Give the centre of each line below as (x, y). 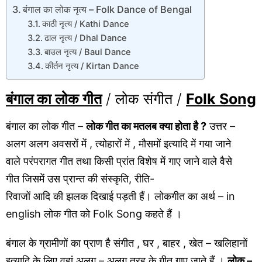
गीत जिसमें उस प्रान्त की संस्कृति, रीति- (80, 179)
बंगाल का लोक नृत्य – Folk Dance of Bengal (108, 9)
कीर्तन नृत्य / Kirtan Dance (92, 66)
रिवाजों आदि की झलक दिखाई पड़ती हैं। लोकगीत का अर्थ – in (120, 196)
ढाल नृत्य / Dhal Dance (85, 38)
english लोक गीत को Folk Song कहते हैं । (94, 214)
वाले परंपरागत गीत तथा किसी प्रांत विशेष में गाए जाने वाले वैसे (119, 161)
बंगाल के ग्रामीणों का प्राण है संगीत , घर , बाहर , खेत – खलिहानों (127, 243)
